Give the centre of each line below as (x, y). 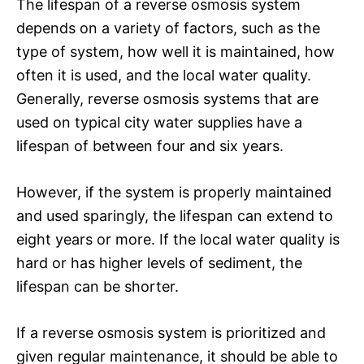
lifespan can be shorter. (97, 286)
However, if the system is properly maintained (174, 192)
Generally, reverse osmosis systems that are (167, 98)
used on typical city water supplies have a (159, 122)
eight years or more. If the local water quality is (178, 239)
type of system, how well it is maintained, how (175, 51)
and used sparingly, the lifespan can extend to (175, 215)
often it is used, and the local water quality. (164, 75)
